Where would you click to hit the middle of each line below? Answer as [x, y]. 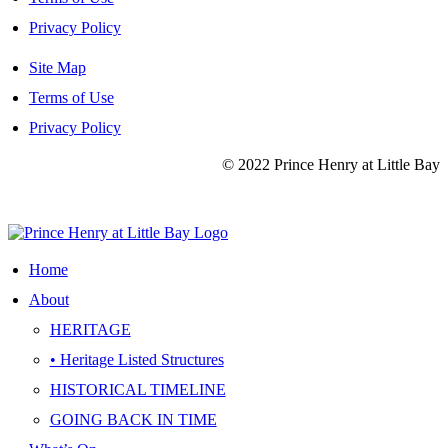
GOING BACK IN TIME [133, 419]
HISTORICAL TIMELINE [137, 389]
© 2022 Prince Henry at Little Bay [331, 164]
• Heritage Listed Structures [136, 359]
